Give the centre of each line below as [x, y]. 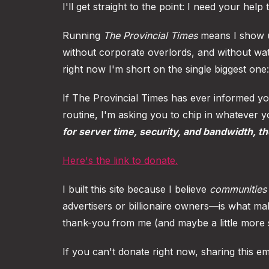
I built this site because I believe [136, 189]
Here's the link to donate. [120, 160]
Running [83, 35]
